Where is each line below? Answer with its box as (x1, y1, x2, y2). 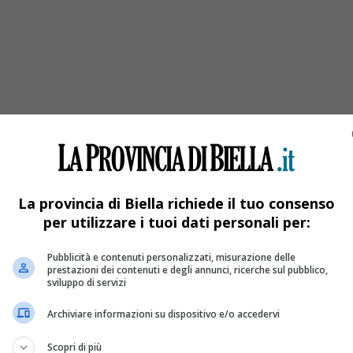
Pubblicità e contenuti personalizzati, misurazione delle (47, 250, 295, 264)
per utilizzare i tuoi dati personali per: (43, 212, 310, 232)
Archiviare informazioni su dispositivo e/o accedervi (47, 307, 280, 321)
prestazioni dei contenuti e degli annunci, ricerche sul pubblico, (47, 262, 328, 277)
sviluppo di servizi (47, 275, 126, 289)
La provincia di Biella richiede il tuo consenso (18, 193, 335, 213)
